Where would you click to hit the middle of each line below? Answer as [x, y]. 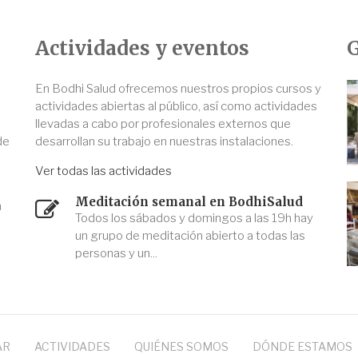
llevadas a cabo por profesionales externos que [163, 124]
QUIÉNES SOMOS [181, 346]
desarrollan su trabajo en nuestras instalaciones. [164, 142]
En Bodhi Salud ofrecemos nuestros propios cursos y [178, 89]
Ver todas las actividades [103, 171]
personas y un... [116, 254]
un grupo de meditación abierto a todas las [190, 236]
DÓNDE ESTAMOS [302, 346]
